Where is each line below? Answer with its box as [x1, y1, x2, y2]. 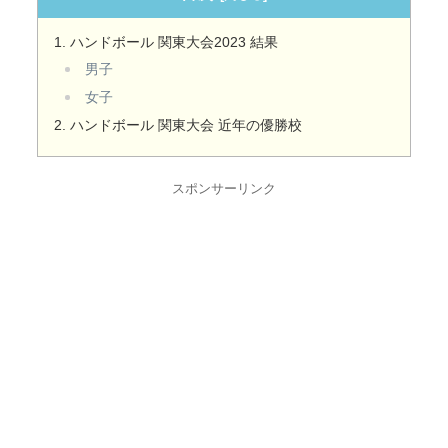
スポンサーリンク [172, 181, 276, 197]
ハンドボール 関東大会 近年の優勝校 [70, 117, 303, 134]
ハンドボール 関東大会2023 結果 [70, 33, 279, 50]
